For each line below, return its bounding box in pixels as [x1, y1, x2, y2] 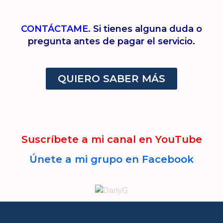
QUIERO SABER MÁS [58, 73, 165, 85]
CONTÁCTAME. [21, 23, 91, 34]
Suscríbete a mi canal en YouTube [21, 133, 202, 145]
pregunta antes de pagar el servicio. [28, 36, 195, 47]
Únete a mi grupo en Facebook [29, 153, 194, 165]
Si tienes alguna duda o [91, 23, 202, 34]
